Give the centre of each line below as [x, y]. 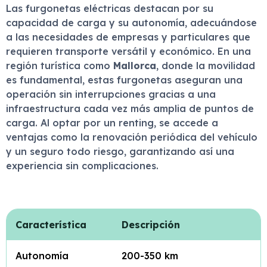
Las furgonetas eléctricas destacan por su [110, 9]
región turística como [60, 66]
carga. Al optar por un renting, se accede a [112, 123]
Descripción [151, 225]
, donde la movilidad [206, 66]
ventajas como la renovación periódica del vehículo [132, 137]
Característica [51, 225]
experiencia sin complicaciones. [82, 166]
